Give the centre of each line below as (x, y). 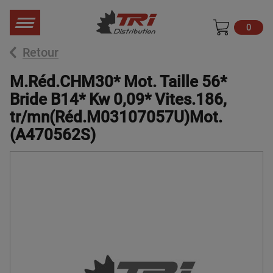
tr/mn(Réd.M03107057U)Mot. (116, 117)
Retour (41, 52)
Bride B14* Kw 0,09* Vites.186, (118, 99)
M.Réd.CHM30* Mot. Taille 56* (118, 82)
